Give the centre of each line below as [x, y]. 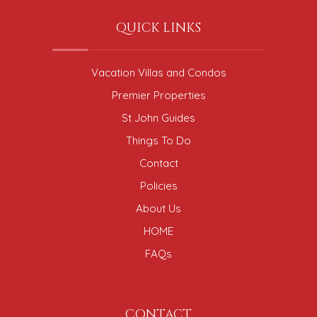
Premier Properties [158, 95]
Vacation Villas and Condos [158, 72]
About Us [158, 208]
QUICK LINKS [158, 28]
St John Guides [158, 117]
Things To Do [158, 140]
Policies [158, 185]
